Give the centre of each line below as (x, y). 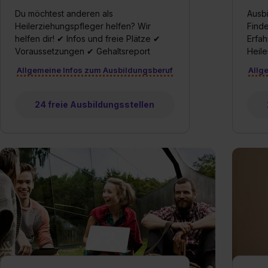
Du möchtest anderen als (64, 13)
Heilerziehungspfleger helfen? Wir (83, 26)
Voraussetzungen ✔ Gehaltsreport (83, 51)
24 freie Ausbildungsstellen (95, 104)
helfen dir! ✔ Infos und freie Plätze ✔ (88, 39)
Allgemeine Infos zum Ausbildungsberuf (95, 70)
